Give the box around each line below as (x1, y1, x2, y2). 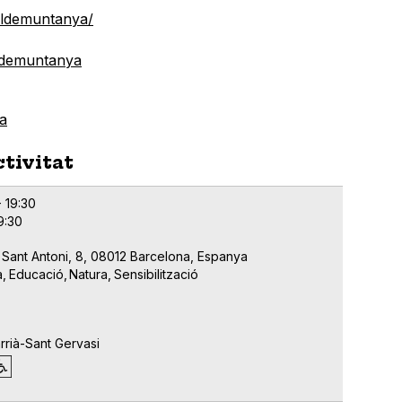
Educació (8, 267, 64, 283)
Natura (69, 267, 109, 283)
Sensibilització (114, 267, 199, 283)
